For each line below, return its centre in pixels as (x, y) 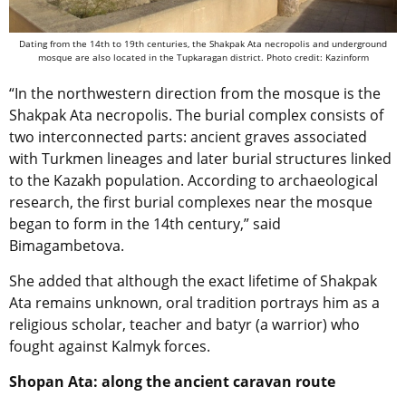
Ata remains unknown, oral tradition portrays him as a (194, 302)
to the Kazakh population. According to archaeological (193, 180)
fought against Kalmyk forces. (110, 346)
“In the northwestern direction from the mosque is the (195, 93)
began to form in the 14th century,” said (145, 223)
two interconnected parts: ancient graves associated (188, 136)
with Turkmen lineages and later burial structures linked (200, 158)
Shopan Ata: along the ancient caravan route (172, 381)
